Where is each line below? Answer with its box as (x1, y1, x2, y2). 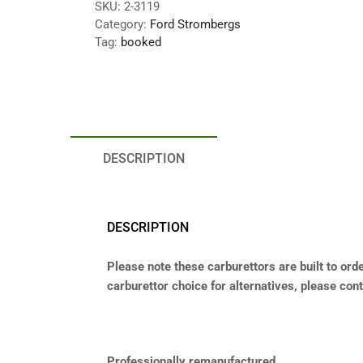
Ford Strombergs (150, 16, 241, 32)
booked (121, 34, 161, 49)
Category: (95, 16, 150, 32)
